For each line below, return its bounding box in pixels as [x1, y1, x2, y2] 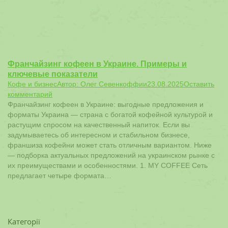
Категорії [8, 216, 40, 226]
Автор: [57, 80, 80, 88]
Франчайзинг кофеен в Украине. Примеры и [8, 59, 187, 68]
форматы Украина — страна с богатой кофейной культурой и [8, 110, 213, 119]
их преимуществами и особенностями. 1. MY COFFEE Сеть [8, 161, 208, 169]
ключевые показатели [8, 69, 98, 78]
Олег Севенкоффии [80, 80, 147, 88]
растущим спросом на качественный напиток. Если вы [8, 121, 190, 129]
